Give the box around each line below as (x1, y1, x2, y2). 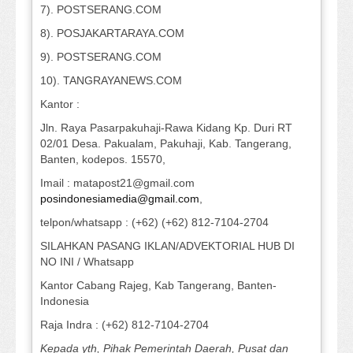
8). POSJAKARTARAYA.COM (40, 27, 184, 40)
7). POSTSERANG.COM (40, 3, 162, 17)
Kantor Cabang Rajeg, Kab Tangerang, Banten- (40, 279, 277, 292)
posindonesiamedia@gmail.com (40, 192, 199, 206)
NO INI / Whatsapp (40, 255, 134, 269)
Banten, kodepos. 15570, (40, 153, 165, 166)
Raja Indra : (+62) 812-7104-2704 (40, 318, 209, 332)
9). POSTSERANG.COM (40, 50, 162, 64)
